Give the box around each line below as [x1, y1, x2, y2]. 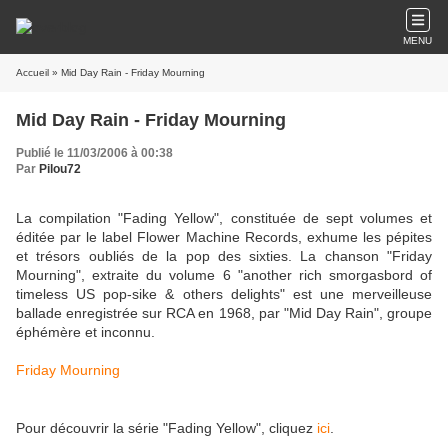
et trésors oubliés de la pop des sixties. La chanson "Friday [16, 248, 432, 264]
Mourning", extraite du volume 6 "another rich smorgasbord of [16, 267, 432, 283]
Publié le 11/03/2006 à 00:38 [16, 146, 173, 160]
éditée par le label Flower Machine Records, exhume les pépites [16, 229, 432, 245]
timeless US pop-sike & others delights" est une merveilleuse [16, 286, 432, 302]
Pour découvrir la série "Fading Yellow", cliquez [16, 420, 317, 436]
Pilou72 [39, 162, 81, 176]
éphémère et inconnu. [16, 324, 155, 340]
